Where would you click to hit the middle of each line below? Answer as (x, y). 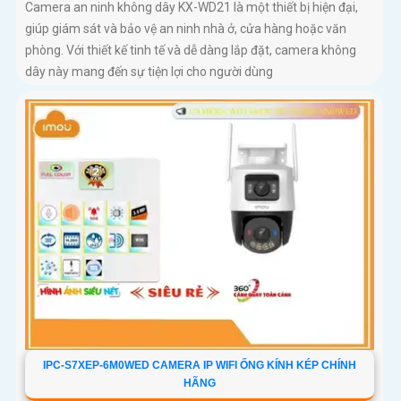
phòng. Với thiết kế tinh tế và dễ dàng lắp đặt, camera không (191, 51)
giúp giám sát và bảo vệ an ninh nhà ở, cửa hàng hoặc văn (186, 29)
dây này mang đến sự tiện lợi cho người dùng (149, 72)
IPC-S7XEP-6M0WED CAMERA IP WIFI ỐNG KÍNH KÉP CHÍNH (199, 366)
